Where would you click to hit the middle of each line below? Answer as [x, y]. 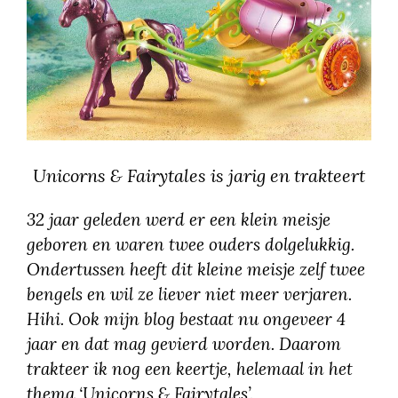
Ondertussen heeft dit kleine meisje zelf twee [196, 269]
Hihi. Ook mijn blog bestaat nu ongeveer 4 [186, 318]
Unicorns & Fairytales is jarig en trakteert [199, 175]
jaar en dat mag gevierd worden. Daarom [184, 343]
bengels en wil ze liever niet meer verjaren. [189, 294]
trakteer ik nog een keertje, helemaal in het [190, 368]
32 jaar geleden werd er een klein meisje [179, 219]
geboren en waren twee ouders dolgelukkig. [191, 244]
